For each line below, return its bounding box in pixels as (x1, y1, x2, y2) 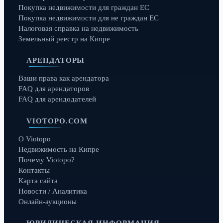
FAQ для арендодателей (18, 95, 96, 104)
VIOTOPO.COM (26, 116, 88, 125)
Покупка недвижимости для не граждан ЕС (18, 13, 159, 22)
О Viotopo (18, 134, 51, 143)
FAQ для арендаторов (18, 85, 89, 93)
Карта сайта (18, 176, 58, 185)
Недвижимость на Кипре (18, 145, 99, 153)
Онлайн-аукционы (18, 197, 77, 206)
